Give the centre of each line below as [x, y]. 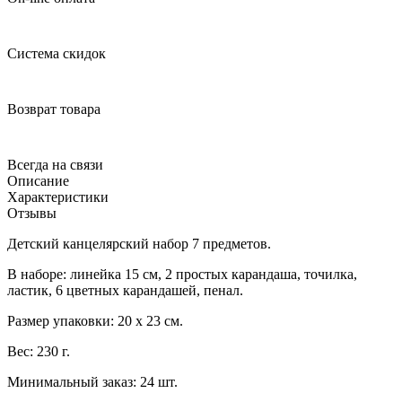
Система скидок [57, 53]
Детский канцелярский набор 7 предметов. [139, 243]
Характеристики [58, 197]
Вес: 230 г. [39, 351]
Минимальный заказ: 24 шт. [92, 381]
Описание [38, 180]
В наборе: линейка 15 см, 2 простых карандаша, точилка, [182, 274]
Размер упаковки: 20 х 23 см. [95, 320]
